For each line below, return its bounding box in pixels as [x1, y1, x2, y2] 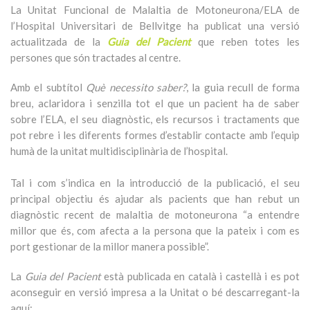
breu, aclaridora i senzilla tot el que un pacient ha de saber [10, 97, 300, 109]
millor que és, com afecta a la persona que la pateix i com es [10, 224, 300, 237]
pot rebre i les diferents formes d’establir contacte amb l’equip [10, 129, 300, 141]
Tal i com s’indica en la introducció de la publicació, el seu [10, 176, 300, 189]
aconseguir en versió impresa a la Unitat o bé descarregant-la [10, 286, 300, 298]
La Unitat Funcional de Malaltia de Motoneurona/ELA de [10, 3, 300, 16]
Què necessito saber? [86, 81, 187, 93]
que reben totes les [191, 35, 300, 48]
